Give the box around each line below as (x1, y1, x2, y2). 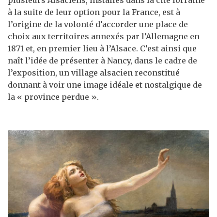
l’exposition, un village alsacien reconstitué (8, 68, 180, 77)
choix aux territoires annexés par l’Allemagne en (8, 31, 200, 41)
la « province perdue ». (8, 92, 99, 102)
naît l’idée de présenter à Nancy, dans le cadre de (8, 56, 197, 65)
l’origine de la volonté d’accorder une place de (8, 19, 188, 29)
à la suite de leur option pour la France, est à (8, 7, 180, 17)
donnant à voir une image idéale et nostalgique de (8, 80, 202, 90)
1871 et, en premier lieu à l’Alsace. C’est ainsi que (8, 44, 197, 53)
